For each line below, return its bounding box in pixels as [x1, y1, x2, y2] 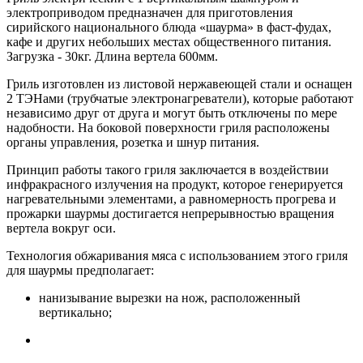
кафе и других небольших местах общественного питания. [6, 35, 331, 49]
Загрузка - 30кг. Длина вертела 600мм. [6, 49, 218, 63]
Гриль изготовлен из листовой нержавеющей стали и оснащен [6, 77, 352, 91]
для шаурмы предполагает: [6, 263, 154, 277]
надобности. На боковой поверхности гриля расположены [6, 121, 330, 135]
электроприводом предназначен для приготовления [6, 6, 293, 19]
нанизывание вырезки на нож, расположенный [39, 291, 301, 305]
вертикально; [39, 305, 112, 319]
